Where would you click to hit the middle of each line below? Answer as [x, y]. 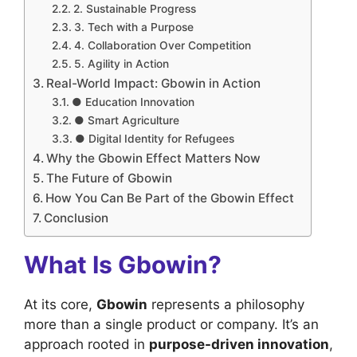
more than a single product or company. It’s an [171, 325]
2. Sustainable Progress [134, 9]
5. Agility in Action [121, 64]
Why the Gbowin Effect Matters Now [154, 159]
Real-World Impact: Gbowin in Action [154, 84]
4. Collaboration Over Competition [162, 46]
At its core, [60, 305]
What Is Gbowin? [123, 265]
